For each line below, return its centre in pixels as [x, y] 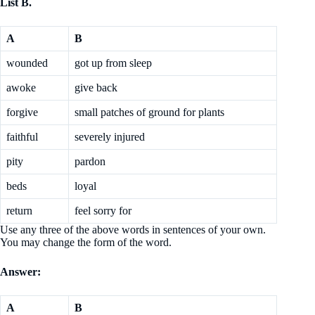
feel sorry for [103, 211]
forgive [22, 112]
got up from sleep [113, 63]
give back [96, 88]
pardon [90, 161]
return [19, 211]
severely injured [110, 137]
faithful [22, 137]
